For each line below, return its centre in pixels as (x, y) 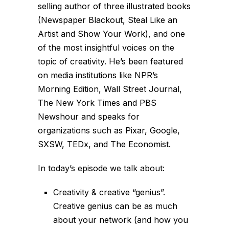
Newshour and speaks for (89, 116)
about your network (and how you (121, 220)
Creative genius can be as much (115, 206)
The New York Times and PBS (97, 102)
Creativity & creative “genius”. (109, 192)
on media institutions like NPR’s (98, 75)
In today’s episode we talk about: (101, 168)
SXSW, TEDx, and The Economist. (104, 144)
